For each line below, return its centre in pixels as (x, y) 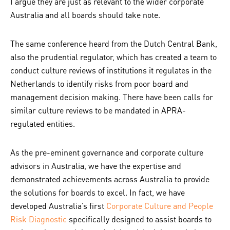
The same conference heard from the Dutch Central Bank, (114, 43)
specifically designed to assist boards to (139, 219)
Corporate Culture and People (160, 206)
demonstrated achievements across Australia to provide (110, 179)
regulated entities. (43, 123)
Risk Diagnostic (39, 219)
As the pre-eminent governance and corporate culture (107, 152)
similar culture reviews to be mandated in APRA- (98, 110)
